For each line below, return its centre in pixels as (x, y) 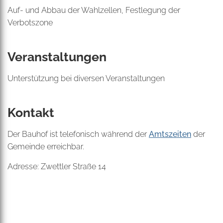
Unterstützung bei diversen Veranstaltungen (86, 78)
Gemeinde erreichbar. (46, 147)
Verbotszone (30, 23)
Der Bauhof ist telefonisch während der (78, 134)
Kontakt (31, 112)
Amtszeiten (170, 134)
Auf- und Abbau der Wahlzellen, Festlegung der (94, 10)
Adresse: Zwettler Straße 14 (57, 167)
